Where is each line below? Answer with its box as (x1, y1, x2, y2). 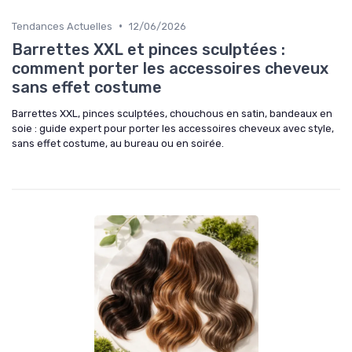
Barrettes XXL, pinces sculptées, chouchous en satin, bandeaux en (12, 107, 332, 119)
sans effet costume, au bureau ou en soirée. (12, 137, 224, 149)
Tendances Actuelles (12, 20, 112, 32)
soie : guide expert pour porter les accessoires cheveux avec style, (12, 122, 334, 134)
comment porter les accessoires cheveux (12, 58, 328, 78)
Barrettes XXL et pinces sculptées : (12, 39, 285, 59)
